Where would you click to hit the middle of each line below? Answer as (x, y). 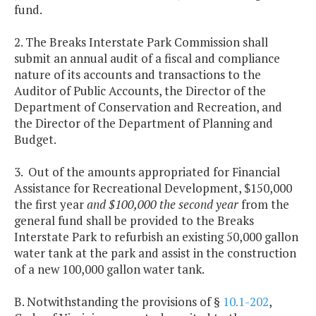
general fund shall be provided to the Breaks (134, 221)
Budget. (35, 140)
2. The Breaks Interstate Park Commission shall (141, 42)
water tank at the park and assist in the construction (155, 253)
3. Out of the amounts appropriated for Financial (147, 172)
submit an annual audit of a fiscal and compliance (147, 59)
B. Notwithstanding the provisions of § (119, 302)
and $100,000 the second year (163, 205)
